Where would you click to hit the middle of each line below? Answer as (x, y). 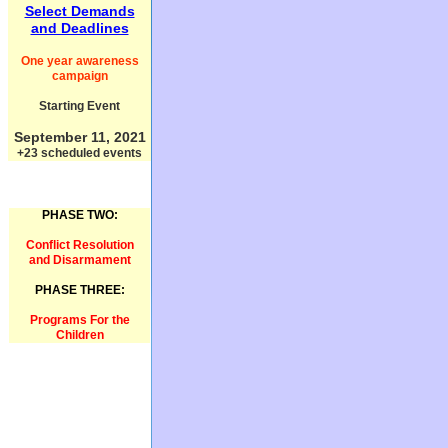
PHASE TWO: (79, 215)
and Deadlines (79, 28)
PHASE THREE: (79, 290)
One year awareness (79, 61)
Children (79, 335)
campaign (79, 76)
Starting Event (79, 106)
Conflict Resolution (79, 245)
